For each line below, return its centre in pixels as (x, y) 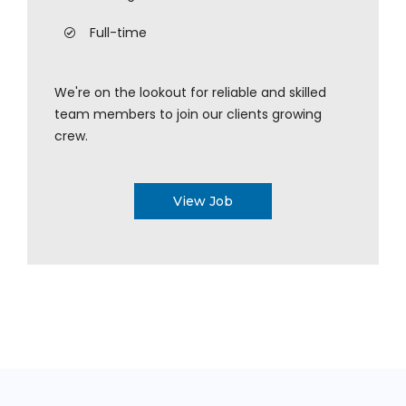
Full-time (118, 33)
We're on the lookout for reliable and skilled (190, 92)
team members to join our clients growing (188, 114)
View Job (203, 201)
